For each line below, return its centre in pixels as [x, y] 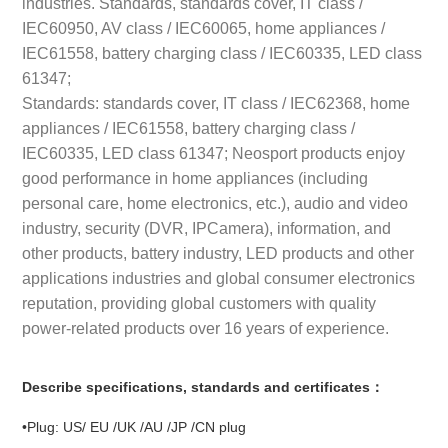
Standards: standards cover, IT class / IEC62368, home [216, 102]
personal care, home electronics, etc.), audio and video [215, 202]
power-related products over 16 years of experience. [206, 327]
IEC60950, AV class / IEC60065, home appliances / [204, 27]
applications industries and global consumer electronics [219, 277]
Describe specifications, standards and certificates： [203, 386]
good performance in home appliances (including [195, 177]
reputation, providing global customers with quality [199, 302]
